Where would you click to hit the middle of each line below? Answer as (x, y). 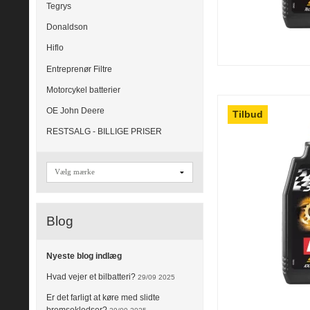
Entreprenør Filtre (79, 69)
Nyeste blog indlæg (84, 256)
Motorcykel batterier (83, 90)
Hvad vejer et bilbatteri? (91, 276)
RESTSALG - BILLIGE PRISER (104, 132)
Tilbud (248, 114)
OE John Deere (75, 111)
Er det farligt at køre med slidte (103, 298)
